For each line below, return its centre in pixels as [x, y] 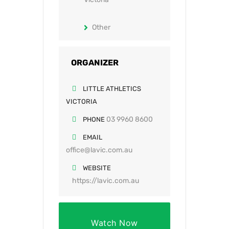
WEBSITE [97, 168]
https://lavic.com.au [106, 181]
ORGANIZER [95, 63]
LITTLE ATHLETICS [112, 89]
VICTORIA [82, 101]
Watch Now [114, 223]
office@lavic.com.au [99, 150]
